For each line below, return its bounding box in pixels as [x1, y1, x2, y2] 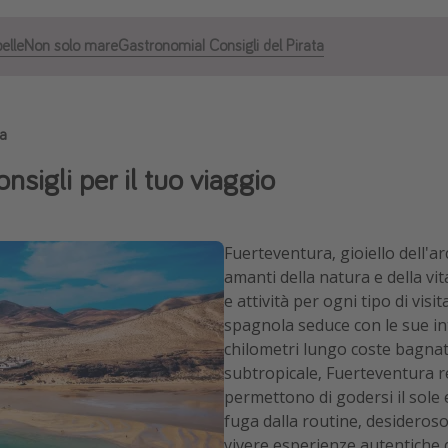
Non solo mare [24, 34, 118, 55]
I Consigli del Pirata [202, 34, 324, 55]
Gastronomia [118, 34, 202, 55]
